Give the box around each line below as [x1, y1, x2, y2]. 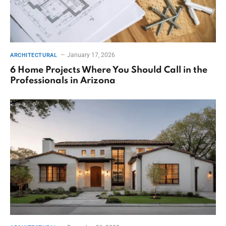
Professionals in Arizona [10, 76, 116, 85]
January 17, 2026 [67, 51, 116, 59]
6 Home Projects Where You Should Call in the [10, 65, 207, 75]
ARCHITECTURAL [10, 51, 58, 59]
